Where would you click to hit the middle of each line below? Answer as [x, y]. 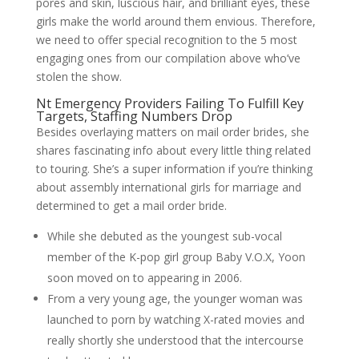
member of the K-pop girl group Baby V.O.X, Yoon [176, 257]
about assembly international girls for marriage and [168, 187]
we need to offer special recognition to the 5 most [166, 40]
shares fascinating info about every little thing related [173, 150]
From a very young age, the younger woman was [175, 298]
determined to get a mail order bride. [131, 206]
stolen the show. [79, 77]
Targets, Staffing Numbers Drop [134, 116]
